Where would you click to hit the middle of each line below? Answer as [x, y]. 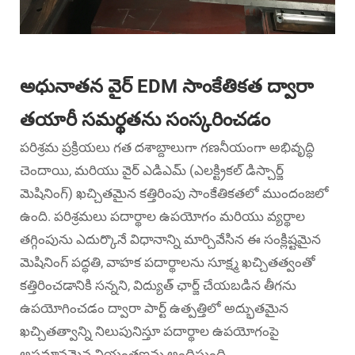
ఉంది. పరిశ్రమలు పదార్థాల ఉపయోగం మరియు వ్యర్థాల [162, 216]
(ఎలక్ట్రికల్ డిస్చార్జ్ [237, 170]
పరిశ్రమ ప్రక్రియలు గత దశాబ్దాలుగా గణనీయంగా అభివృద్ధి [167, 147]
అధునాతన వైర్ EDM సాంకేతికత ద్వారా [166, 86]
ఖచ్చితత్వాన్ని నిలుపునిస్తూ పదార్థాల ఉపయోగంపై [149, 331]
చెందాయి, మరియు [71, 170]
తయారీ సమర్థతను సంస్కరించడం [145, 119]
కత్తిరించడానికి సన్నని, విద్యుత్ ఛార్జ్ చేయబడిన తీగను [158, 285]
